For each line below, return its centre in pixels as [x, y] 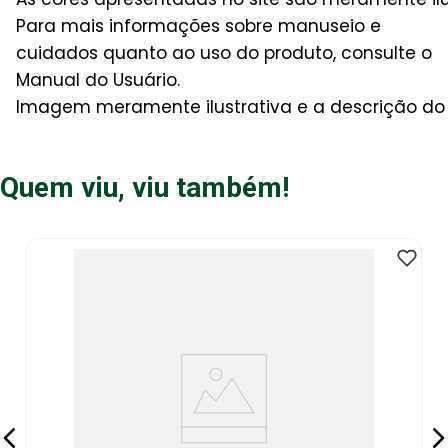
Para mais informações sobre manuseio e [198, 25]
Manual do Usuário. [98, 79]
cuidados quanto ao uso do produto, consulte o [224, 52]
